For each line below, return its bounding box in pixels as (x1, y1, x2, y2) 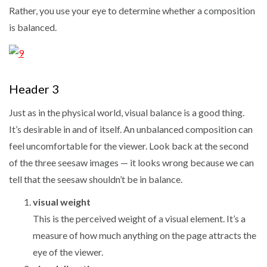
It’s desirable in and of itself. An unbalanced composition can (9, 123, 253, 135)
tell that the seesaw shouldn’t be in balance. (9, 173, 182, 185)
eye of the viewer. (33, 246, 103, 257)
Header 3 (9, 81, 59, 96)
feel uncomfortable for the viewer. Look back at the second (9, 139, 249, 151)
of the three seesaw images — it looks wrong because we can (9, 156, 254, 168)
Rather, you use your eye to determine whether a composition (9, 4, 255, 16)
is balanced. (9, 21, 57, 33)
